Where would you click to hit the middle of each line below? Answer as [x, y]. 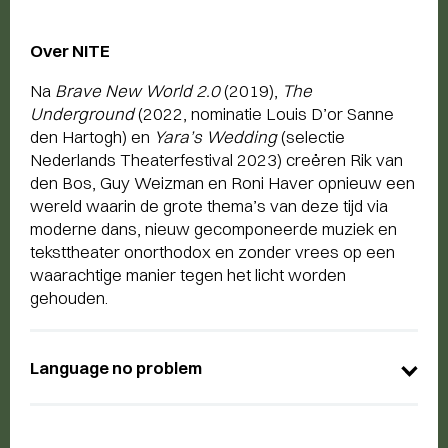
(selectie [311, 137]
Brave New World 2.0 [137, 91]
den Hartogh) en [92, 137]
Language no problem [116, 368]
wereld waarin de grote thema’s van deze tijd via [209, 206]
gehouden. [69, 298]
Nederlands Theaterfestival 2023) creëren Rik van [216, 160]
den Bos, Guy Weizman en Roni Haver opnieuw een [222, 183]
